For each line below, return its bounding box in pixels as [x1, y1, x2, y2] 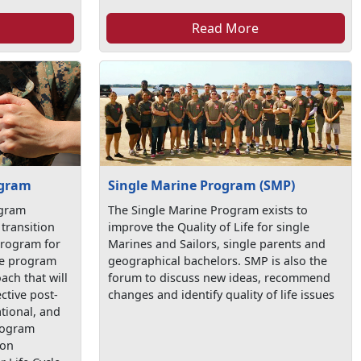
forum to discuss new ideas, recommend [108, 269, 331, 285]
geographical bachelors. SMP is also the [108, 252, 328, 268]
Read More [192, 19, 259, 37]
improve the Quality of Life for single [108, 218, 310, 234]
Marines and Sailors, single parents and [108, 235, 326, 251]
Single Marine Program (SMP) [108, 176, 296, 194]
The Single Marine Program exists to [108, 201, 309, 218]
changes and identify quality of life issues [108, 286, 335, 302]
